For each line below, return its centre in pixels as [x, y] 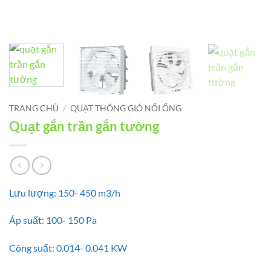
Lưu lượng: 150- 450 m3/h [65, 192]
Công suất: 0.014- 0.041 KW [68, 248]
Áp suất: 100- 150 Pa [53, 220]
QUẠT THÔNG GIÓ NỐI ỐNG [126, 109]
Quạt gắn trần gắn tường [84, 126]
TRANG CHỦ [34, 109]
